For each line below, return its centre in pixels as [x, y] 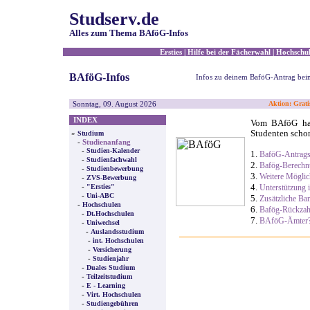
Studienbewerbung [115, 168]
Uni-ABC [100, 195]
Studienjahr [111, 258]
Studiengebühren [112, 303]
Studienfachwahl [112, 159]
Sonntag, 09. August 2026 [115, 104]
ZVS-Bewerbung [111, 177]
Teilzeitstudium [109, 276]
